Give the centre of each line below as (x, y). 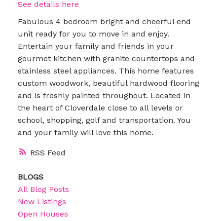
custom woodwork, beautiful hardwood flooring (108, 83)
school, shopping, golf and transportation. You (104, 120)
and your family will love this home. (85, 132)
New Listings (42, 201)
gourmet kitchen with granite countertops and (106, 58)
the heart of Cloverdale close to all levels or (100, 108)
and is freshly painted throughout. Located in (104, 95)
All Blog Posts (43, 189)
